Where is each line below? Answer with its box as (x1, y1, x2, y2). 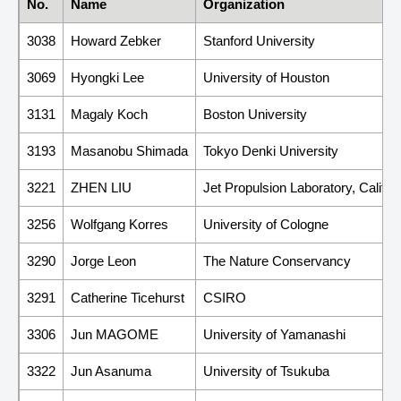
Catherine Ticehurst (71, 289, 184, 305)
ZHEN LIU (71, 179, 132, 195)
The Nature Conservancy (203, 252, 351, 269)
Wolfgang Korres (71, 216, 168, 232)
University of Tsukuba (203, 363, 329, 379)
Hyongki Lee (71, 69, 144, 85)
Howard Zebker (71, 32, 161, 48)
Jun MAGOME (71, 326, 158, 342)
